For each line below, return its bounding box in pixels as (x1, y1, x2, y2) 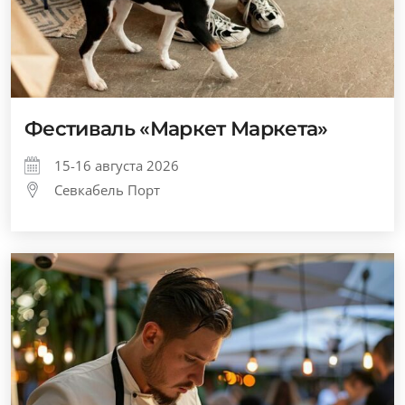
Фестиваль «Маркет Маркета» (24, 117, 328, 141)
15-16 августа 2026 (54, 156, 179, 174)
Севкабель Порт (54, 181, 160, 199)
